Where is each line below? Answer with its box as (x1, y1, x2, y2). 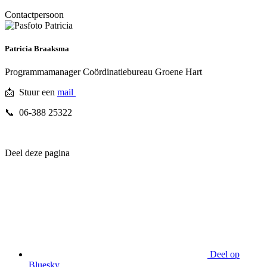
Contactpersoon (5, 9, 64, 20)
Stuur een (19, 87, 57, 98)
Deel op (210, 249, 240, 260)
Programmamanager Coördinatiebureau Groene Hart (5, 67, 202, 77)
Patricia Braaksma (5, 44, 71, 53)
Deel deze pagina (5, 148, 70, 159)
